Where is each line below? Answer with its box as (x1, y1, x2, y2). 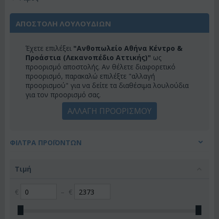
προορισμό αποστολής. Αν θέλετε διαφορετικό (25, 62, 175, 71)
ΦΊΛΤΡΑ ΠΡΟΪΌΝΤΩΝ (10, 138, 82, 147)
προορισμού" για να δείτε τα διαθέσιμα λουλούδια (25, 81, 189, 90)
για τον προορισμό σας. (25, 90, 101, 99)
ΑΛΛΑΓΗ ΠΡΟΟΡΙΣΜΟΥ (67, 106, 152, 116)
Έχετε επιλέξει (25, 44, 73, 53)
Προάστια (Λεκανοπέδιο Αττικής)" (25, 53, 151, 62)
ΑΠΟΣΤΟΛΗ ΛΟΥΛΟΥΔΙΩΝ (16, 19, 111, 28)
